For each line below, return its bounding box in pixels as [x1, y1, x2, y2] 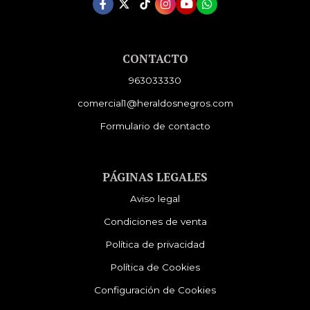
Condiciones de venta [103, 215, 207, 227]
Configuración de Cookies [94, 284, 216, 295]
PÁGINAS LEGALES [102, 169, 208, 185]
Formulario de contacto [100, 120, 210, 131]
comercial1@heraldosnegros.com [77, 97, 233, 109]
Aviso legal [130, 192, 180, 204]
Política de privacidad [105, 238, 205, 250]
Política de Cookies [110, 261, 200, 273]
